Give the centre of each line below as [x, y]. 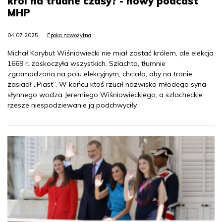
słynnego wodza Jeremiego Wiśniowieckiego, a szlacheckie [105, 94]
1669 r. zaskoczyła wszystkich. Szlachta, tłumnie [86, 63]
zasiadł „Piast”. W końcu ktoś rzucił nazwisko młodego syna [107, 84]
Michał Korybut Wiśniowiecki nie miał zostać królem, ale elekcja [111, 53]
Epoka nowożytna [69, 35]
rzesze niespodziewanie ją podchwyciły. [73, 105]
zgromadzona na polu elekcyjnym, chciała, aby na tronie [100, 74]
